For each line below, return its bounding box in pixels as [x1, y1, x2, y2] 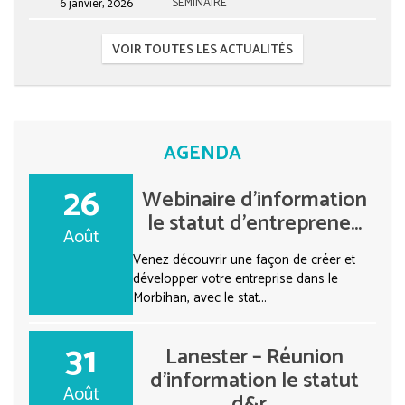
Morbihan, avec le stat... [133, 287, 268, 310]
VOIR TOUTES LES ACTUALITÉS [112, 39, 293, 61]
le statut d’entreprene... [147, 205, 363, 241]
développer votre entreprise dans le [133, 268, 339, 291]
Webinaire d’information [142, 182, 368, 218]
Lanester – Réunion [165, 339, 344, 375]
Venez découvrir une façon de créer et [133, 249, 356, 272]
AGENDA [164, 138, 241, 170]
